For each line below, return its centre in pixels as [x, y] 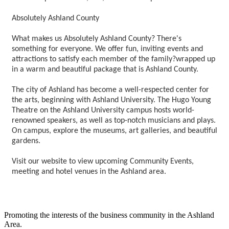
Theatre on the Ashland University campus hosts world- [103, 111]
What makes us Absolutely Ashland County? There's [97, 39]
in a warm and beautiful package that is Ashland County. [105, 70]
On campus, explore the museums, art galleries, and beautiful [114, 131]
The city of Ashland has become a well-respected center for [110, 90]
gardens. [26, 141]
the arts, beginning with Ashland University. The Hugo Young [111, 100]
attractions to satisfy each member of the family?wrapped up [113, 60]
